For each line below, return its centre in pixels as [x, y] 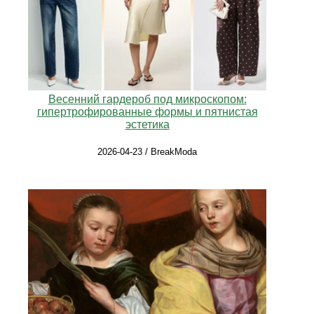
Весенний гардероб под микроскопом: [147, 99]
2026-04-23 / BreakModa [147, 151]
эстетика [147, 124]
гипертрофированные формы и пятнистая [147, 111]
